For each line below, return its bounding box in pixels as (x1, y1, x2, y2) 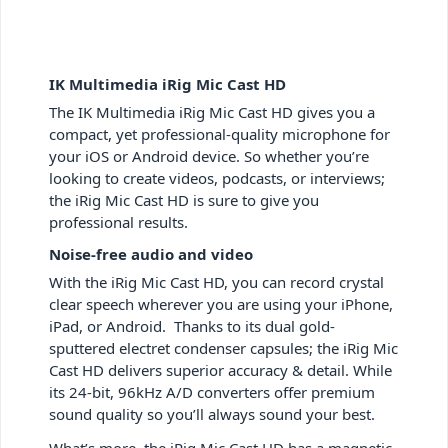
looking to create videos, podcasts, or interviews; (49, 167, 385, 188)
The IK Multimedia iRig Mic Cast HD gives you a (49, 101, 375, 122)
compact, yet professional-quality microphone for (49, 123, 390, 144)
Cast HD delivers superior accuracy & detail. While (49, 359, 392, 380)
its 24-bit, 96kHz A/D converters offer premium (49, 381, 375, 402)
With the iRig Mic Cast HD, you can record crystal (49, 271, 384, 292)
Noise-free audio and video (49, 243, 253, 264)
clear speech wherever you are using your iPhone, (49, 293, 393, 314)
